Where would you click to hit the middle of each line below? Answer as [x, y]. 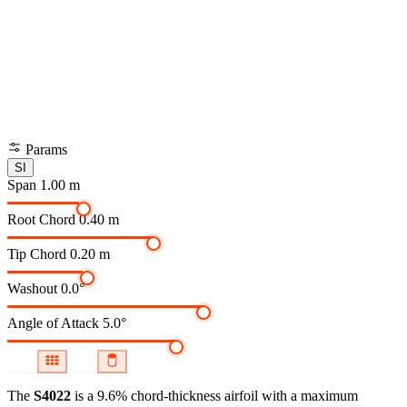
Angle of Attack [53, 323]
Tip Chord [37, 254]
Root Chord [41, 220]
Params [45, 150]
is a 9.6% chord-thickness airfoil [166, 396]
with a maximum [310, 396]
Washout [32, 289]
